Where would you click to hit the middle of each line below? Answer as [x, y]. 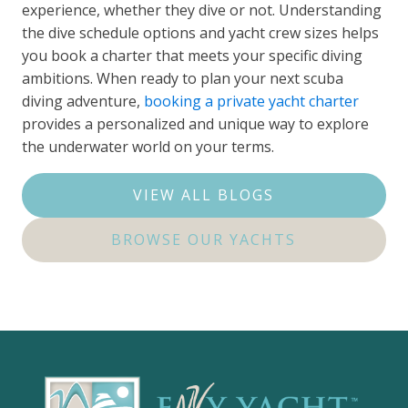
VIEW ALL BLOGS [204, 195]
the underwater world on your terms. [148, 147]
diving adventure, [83, 102]
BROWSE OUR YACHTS [204, 240]
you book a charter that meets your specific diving [193, 56]
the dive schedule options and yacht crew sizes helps [201, 33]
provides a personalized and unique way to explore [196, 124]
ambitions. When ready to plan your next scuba [183, 79]
